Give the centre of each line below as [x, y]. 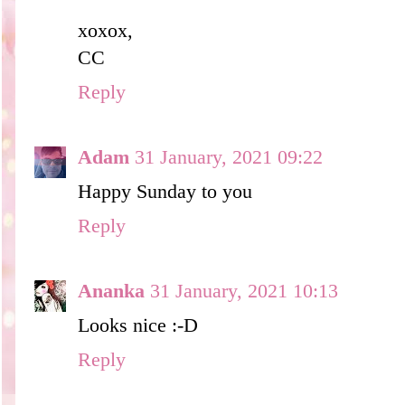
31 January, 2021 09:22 [229, 157]
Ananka [111, 291]
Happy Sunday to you [165, 191]
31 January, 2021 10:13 [244, 291]
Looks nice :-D [138, 325]
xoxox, [105, 30]
